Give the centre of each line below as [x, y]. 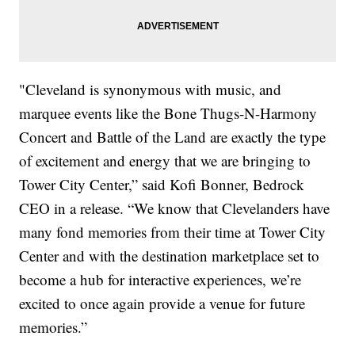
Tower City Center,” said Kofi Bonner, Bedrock [162, 185]
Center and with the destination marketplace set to [170, 256]
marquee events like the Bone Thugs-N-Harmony [168, 113]
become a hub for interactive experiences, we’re [160, 280]
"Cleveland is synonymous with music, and [151, 90]
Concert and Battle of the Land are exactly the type [173, 137]
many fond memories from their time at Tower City [173, 232]
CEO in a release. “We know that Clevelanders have [175, 208]
